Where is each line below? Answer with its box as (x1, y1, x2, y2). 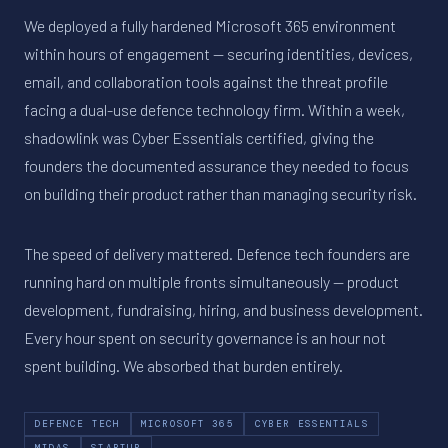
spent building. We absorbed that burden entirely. (24, 355, 343, 375)
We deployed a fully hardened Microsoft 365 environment (24, 15, 396, 35)
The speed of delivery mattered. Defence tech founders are (24, 243, 410, 263)
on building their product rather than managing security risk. (24, 183, 417, 203)
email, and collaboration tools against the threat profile (24, 71, 388, 91)
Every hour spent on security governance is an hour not (24, 327, 386, 347)
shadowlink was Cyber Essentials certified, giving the (24, 127, 374, 147)
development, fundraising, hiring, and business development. (24, 299, 423, 319)
